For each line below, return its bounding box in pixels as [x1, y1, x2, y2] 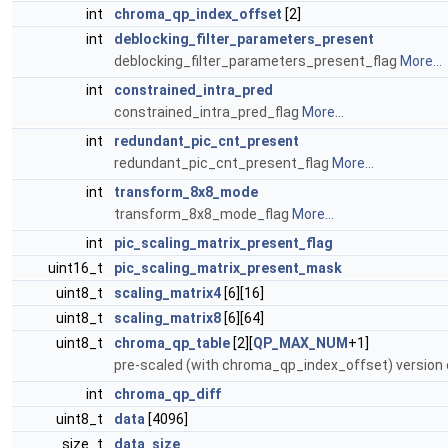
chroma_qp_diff [114, 386, 221, 402]
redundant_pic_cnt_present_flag [114, 155, 332, 171]
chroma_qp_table [114, 335, 230, 351]
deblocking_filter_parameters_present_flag [114, 53, 400, 69]
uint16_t [48, 260, 106, 276]
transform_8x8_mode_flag [114, 206, 292, 222]
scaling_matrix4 [114, 285, 221, 301]
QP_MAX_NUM [253, 335, 348, 351]
